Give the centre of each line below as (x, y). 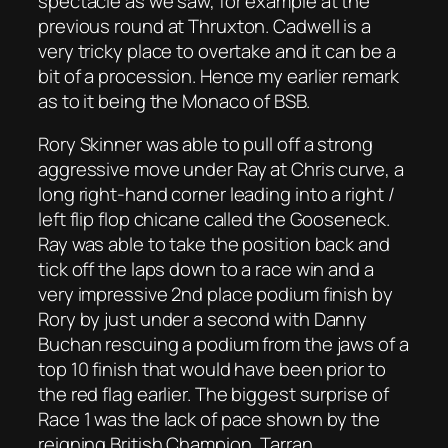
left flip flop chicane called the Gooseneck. (214, 219)
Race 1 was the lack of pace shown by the (209, 419)
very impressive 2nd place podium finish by (215, 294)
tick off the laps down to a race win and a (206, 269)
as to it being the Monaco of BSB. (174, 100)
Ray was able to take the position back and (214, 244)
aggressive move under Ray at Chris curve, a (221, 169)
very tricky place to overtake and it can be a (217, 50)
